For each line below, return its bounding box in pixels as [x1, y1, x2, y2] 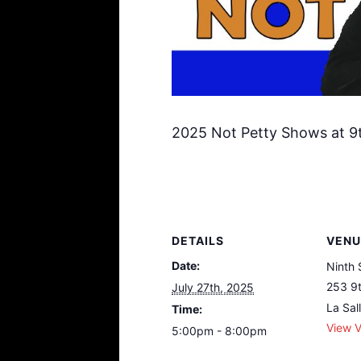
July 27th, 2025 [172, 280, 254, 294]
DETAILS [172, 233, 224, 247]
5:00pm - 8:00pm [172, 323, 267, 338]
